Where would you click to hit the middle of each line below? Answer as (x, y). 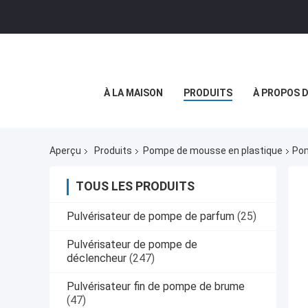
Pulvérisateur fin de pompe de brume (156, 287)
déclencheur (97, 258)
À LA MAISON (133, 93)
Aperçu (65, 151)
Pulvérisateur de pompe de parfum (151, 217)
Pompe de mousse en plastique (213, 151)
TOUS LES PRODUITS (135, 186)
